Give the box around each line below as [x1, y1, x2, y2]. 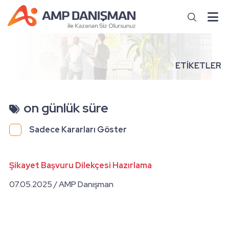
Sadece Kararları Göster [29, 124, 127, 135]
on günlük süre [24, 99, 108, 117]
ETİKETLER [175, 60, 221, 71]
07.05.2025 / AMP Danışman [9, 179, 113, 190]
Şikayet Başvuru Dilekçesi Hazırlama [9, 160, 152, 171]
